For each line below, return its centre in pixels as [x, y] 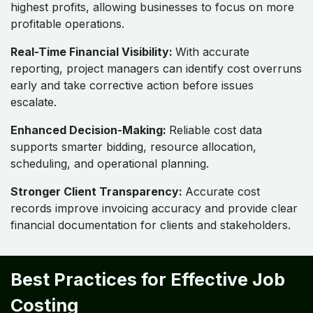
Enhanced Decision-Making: [90, 130]
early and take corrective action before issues [132, 85]
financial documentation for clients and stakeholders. [151, 225]
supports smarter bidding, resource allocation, [133, 146]
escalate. [34, 102]
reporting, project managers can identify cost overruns [156, 68]
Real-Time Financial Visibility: [93, 51]
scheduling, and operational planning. [110, 163]
